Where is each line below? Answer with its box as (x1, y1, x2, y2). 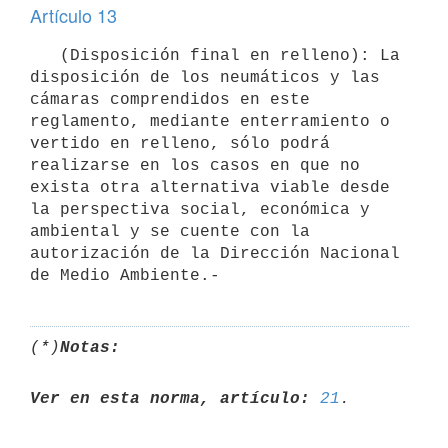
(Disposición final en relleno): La (30, 46, 60, 65)
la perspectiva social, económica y (30, 200, 370, 219)
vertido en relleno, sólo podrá (30, 134, 330, 153)
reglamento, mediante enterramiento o (30, 112, 390, 131)
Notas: (60, 338, 120, 357)
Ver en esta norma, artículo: (30, 389, 310, 408)
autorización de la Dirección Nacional (30, 244, 400, 263)
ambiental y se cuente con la (30, 222, 310, 241)
